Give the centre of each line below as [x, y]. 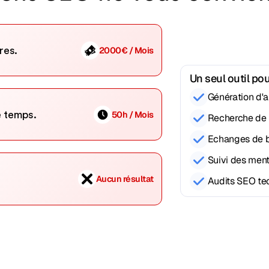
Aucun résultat [125, 179]
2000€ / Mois [126, 50]
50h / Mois [132, 114]
